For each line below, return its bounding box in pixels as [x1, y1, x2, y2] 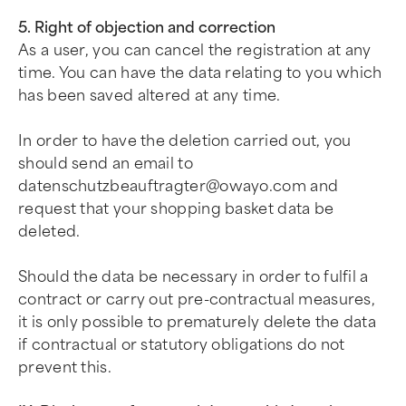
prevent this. [18, 359, 111, 376]
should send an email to [18, 155, 193, 172]
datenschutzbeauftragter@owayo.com [18, 178, 306, 195]
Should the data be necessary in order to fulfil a [18, 268, 369, 285]
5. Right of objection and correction [18, 19, 275, 36]
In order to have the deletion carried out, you [18, 132, 352, 150]
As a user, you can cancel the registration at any [18, 42, 372, 59]
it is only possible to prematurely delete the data [18, 314, 376, 331]
